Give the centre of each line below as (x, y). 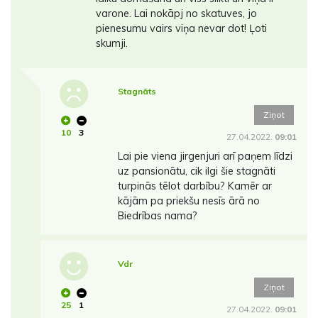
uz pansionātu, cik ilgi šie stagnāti (196, 171)
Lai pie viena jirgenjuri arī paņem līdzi (205, 157)
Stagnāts (137, 92)
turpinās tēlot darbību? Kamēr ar (194, 186)
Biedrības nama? (157, 216)
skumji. (111, 44)
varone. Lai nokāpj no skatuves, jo (176, 14)
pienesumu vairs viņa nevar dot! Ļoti (181, 29)
